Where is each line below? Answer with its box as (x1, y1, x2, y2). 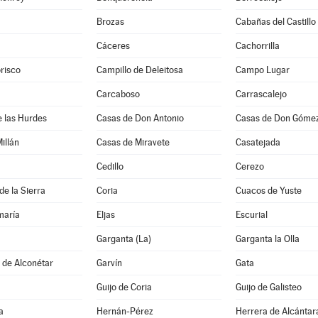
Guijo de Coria (96, 282, 152, 292)
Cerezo (235, 161, 264, 172)
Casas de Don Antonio (96, 113, 184, 124)
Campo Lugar (235, 65, 290, 75)
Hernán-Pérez (96, 306, 153, 317)
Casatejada (235, 137, 280, 148)
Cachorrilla (235, 40, 280, 51)
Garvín (96, 258, 122, 268)
